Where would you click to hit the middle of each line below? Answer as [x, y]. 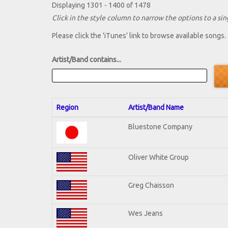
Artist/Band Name [156, 107]
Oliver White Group [159, 157]
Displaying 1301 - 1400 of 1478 [101, 5]
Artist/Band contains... [87, 60]
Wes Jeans [146, 213]
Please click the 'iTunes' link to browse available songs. [139, 36]
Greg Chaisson [151, 185]
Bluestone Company [160, 126]
